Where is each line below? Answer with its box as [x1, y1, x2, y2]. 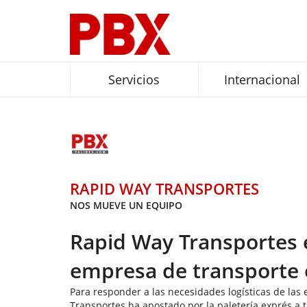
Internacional [224, 71, 301, 88]
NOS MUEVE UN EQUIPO [70, 199, 182, 212]
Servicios [108, 71, 160, 88]
